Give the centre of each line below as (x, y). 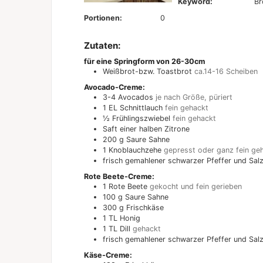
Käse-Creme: (108, 255)
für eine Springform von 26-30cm (144, 62)
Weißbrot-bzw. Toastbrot (147, 72)
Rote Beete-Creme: (119, 177)
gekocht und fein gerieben (196, 187)
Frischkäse (145, 208)
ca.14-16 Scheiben (226, 72)
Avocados (136, 97)
